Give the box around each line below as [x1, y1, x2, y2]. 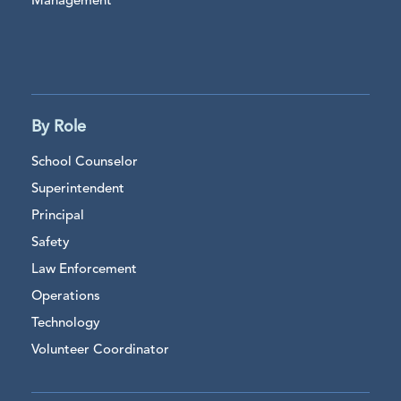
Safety [31, 235, 70, 250]
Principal [31, 209, 84, 223]
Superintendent [31, 182, 124, 196]
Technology [31, 316, 100, 330]
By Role [31, 118, 86, 135]
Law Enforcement [31, 262, 137, 277]
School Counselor [31, 155, 138, 169]
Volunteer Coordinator [31, 343, 169, 357]
